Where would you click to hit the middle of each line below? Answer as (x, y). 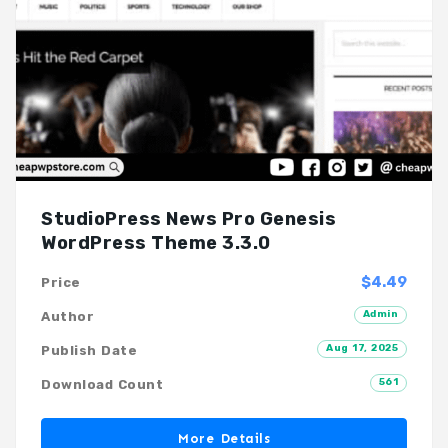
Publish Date (89, 351)
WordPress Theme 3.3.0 (156, 243)
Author (67, 317)
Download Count (102, 385)
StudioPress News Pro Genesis (188, 219)
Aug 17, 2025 (362, 348)
